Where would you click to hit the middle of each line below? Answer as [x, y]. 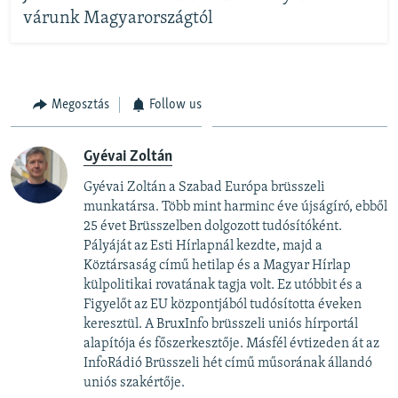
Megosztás [80, 104]
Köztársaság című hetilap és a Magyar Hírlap [217, 266]
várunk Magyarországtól [118, 19]
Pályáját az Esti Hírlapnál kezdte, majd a [203, 247]
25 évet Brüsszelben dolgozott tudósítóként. [213, 227]
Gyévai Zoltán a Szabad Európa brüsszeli [204, 188]
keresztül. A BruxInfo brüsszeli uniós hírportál [221, 325]
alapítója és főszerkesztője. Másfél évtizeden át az [231, 344]
